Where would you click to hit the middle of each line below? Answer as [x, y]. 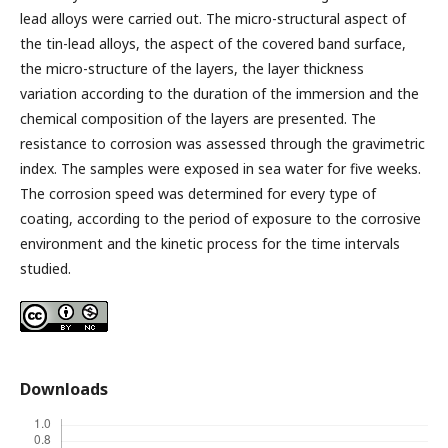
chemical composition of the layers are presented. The [198, 119]
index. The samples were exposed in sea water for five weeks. [220, 169]
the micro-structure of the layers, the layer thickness [192, 69]
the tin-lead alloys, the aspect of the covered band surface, [213, 44]
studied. [45, 269]
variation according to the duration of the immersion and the [219, 94]
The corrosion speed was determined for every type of [198, 194]
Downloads [64, 389]
